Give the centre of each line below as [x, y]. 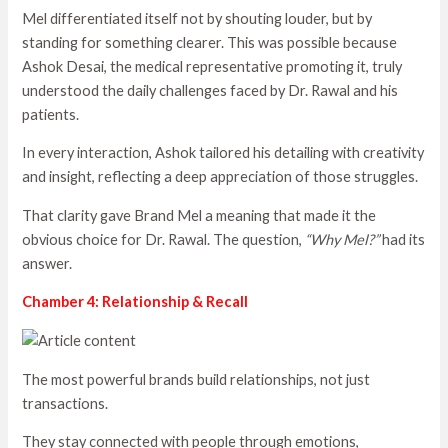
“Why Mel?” [342, 239]
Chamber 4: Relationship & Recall [135, 302]
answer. [47, 263]
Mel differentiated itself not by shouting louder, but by [197, 18]
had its [402, 239]
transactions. [65, 403]
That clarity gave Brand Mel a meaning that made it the [199, 215]
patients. [51, 114]
